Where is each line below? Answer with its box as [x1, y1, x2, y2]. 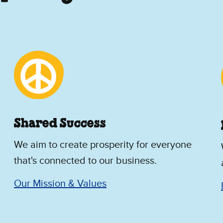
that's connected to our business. [14, 155, 157, 167]
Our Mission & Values [14, 178, 107, 190]
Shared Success [14, 118, 106, 130]
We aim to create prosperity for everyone [14, 139, 192, 151]
